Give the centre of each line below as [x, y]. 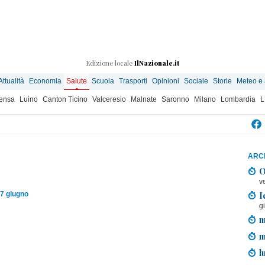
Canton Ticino [65, 99]
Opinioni [166, 81]
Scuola [103, 81]
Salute [77, 81]
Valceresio [109, 99]
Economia [45, 81]
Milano [205, 99]
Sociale [196, 81]
